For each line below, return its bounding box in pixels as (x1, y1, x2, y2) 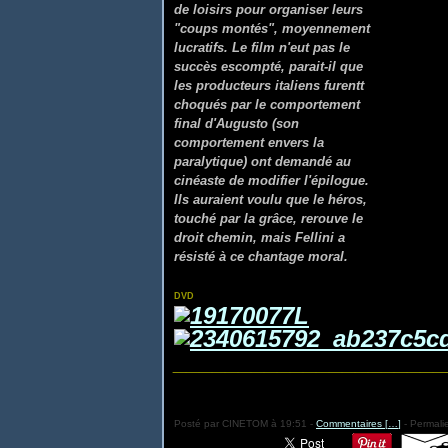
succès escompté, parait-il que (174, 59, 363, 74)
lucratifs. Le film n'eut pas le (174, 40, 350, 55)
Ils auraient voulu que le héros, (174, 192, 367, 207)
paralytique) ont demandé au (174, 154, 351, 169)
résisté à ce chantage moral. (174, 249, 348, 264)
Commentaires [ (316, 418, 388, 429)
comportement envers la (174, 135, 324, 150)
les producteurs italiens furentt (174, 78, 364, 93)
